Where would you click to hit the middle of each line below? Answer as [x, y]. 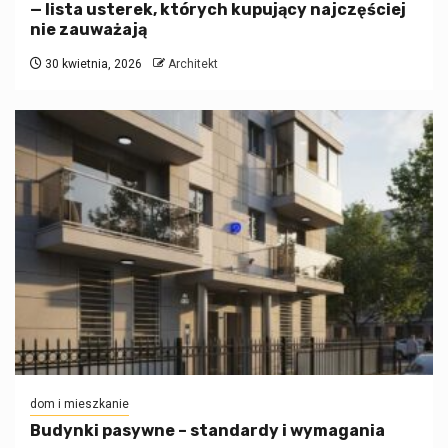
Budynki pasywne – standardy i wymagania [207, 431]
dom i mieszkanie [79, 404]
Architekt [193, 64]
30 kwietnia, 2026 [92, 64]
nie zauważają [88, 30]
